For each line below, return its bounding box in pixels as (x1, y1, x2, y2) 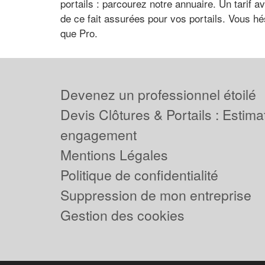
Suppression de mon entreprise (60, 185, 251, 205)
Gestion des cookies (60, 205, 185, 225)
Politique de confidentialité (60, 165, 218, 185)
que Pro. (60, 25, 98, 40)
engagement (60, 125, 137, 144)
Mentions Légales (60, 145, 168, 164)
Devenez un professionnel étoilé (60, 85, 256, 104)
